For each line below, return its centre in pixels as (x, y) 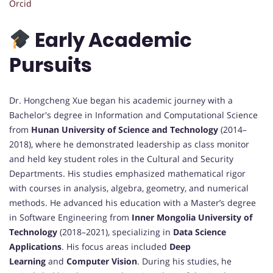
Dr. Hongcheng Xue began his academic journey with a (121, 101)
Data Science (200, 232)
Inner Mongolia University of (192, 218)
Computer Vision (102, 261)
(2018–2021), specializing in (115, 232)
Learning (27, 261)
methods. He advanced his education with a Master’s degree (133, 203)
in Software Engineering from (70, 218)
